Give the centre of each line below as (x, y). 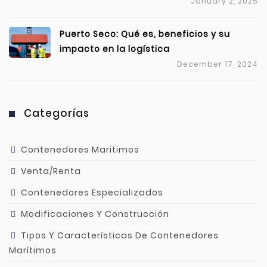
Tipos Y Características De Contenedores (120, 236)
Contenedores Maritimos (80, 150)
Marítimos (33, 251)
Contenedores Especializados (92, 193)
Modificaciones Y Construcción (95, 214)
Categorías (57, 114)
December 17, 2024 (218, 64)
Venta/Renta (51, 171)
